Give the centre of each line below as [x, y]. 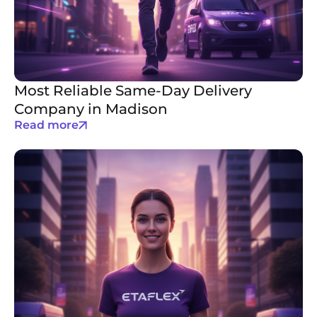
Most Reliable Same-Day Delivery [133, 91]
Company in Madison [91, 109]
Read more [46, 125]
